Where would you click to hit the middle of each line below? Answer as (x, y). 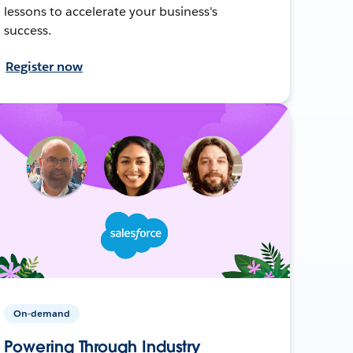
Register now (44, 66)
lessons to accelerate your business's (111, 11)
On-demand (42, 313)
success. (28, 30)
